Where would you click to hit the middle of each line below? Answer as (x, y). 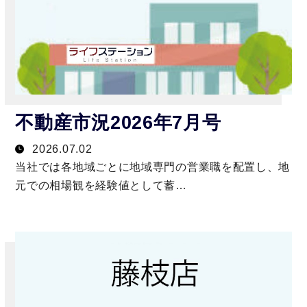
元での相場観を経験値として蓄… (101, 185)
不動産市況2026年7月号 (118, 123)
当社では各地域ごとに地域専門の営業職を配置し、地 (153, 167)
